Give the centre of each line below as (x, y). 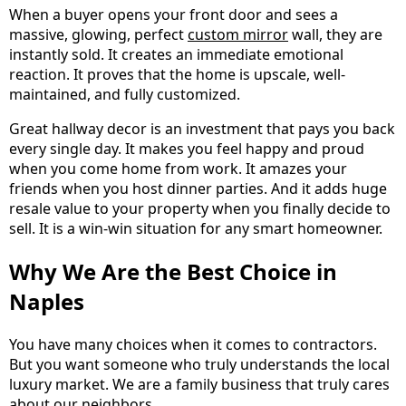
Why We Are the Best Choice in (173, 272)
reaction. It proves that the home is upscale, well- (177, 75)
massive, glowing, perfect (98, 35)
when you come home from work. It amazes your (178, 169)
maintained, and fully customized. (125, 95)
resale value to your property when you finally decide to (200, 209)
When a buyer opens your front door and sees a (174, 15)
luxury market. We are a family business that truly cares (199, 385)
